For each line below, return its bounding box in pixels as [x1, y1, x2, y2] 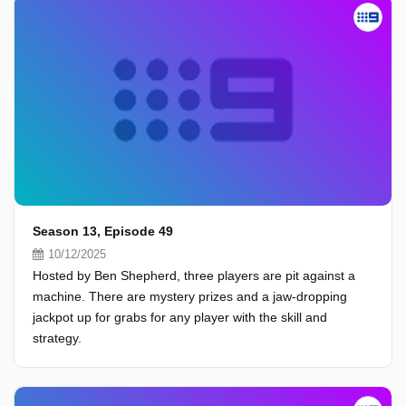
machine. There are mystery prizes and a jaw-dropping [33, 289, 347, 304]
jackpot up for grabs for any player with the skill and [33, 310, 327, 324]
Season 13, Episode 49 [33, 224, 173, 238]
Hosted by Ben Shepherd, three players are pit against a [33, 268, 355, 283]
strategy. [33, 331, 82, 345]
